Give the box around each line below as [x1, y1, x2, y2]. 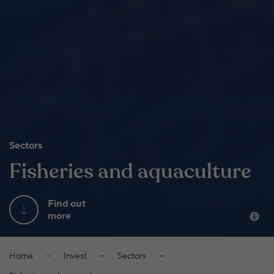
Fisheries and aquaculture [9, 157, 251, 185]
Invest [64, 250, 87, 262]
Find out [48, 196, 86, 210]
